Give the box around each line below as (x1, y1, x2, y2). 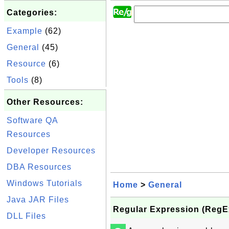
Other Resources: (7, 98, 83, 106)
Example (7, 27, 42, 35)
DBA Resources (7, 163, 72, 171)
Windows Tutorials (7, 179, 82, 188)
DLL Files (7, 212, 46, 220)
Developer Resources (7, 146, 96, 155)
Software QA (7, 116, 58, 125)
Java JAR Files (7, 195, 69, 204)
